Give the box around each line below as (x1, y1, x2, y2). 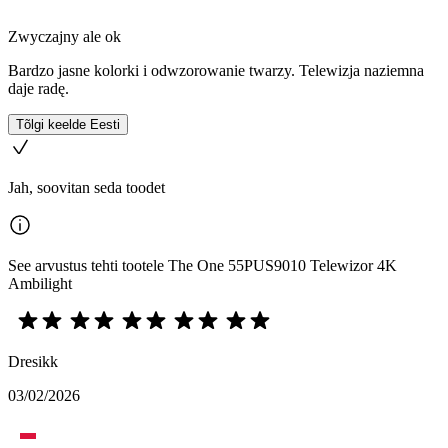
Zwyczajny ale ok (8, 28, 121, 45)
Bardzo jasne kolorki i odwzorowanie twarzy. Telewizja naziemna (8, 62, 424, 79)
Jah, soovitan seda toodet (8, 179, 165, 196)
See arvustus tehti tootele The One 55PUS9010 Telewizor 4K (8, 257, 397, 274)
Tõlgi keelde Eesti (16, 117, 120, 132)
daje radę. (8, 80, 69, 97)
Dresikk (8, 353, 58, 370)
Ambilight (8, 275, 72, 292)
